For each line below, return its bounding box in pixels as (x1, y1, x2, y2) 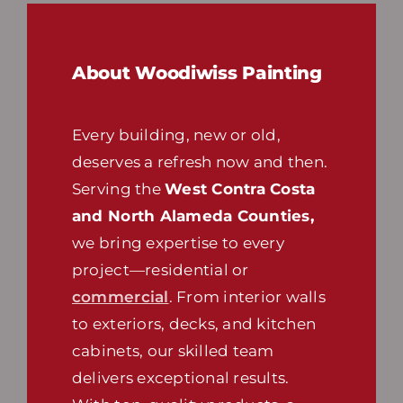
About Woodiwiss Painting (71, 62, 322, 85)
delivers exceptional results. (71, 369, 290, 388)
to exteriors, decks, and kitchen (71, 315, 317, 334)
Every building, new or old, (71, 126, 281, 145)
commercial (71, 288, 169, 307)
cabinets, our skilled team (71, 342, 274, 361)
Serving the (71, 180, 166, 199)
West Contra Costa (165, 180, 316, 199)
